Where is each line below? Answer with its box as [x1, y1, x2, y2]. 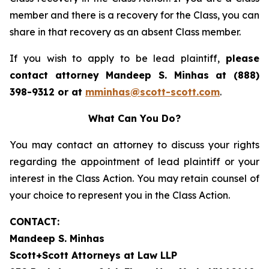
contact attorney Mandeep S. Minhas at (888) [10, 69, 259, 81]
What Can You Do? [88, 112, 181, 124]
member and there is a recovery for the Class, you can [10, 9, 259, 21]
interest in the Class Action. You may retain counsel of [10, 172, 259, 184]
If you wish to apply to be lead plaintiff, [10, 52, 226, 64]
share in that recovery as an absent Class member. [10, 26, 241, 38]
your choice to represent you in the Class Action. [10, 189, 230, 201]
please [226, 52, 259, 64]
